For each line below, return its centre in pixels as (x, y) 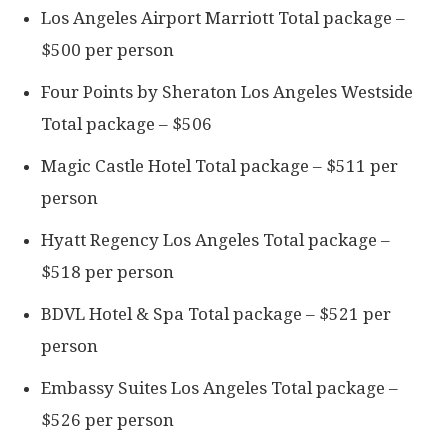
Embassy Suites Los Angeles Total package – (219, 388)
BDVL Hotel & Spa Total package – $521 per (216, 314)
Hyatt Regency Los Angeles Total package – (215, 240)
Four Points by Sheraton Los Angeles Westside (227, 92)
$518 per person (107, 272)
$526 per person (107, 420)
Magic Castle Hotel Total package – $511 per (219, 166)
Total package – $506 (126, 124)
